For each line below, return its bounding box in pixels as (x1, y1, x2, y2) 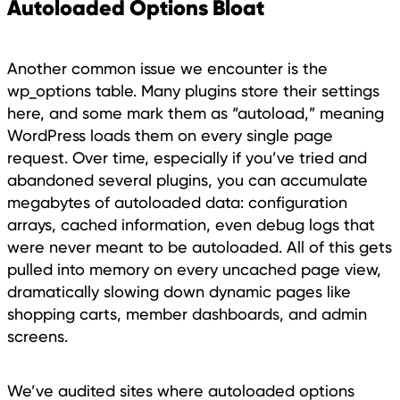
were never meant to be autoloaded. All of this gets (7, 237, 392, 256)
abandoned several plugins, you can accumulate (7, 170, 368, 189)
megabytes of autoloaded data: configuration (7, 192, 347, 212)
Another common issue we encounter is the (7, 58, 328, 78)
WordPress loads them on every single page (7, 125, 333, 145)
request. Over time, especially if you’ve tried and (7, 147, 367, 167)
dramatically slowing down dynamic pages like (7, 281, 351, 301)
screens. (7, 326, 68, 346)
